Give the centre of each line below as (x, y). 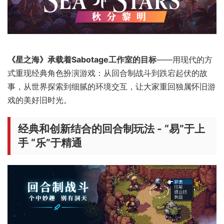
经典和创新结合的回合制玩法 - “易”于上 (111, 128)
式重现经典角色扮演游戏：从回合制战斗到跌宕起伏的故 (107, 73)
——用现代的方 (184, 59)
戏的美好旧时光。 (39, 100)
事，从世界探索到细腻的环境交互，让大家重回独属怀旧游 (111, 86)
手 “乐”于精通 (50, 142)
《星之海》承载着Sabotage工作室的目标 (82, 59)
